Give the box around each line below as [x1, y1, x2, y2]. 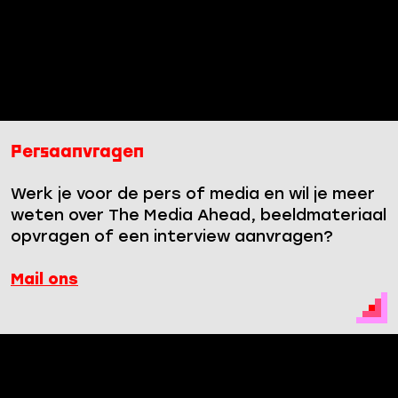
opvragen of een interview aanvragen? [11, 229, 333, 246]
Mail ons [11, 272, 78, 289]
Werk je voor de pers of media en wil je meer [11, 187, 375, 203]
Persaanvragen [11, 144, 144, 161]
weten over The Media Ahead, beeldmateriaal [11, 208, 386, 225]
